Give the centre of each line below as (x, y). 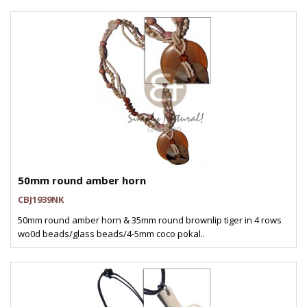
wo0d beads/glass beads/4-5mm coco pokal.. (111, 234)
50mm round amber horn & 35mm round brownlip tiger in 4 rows (150, 220)
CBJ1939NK (41, 199)
